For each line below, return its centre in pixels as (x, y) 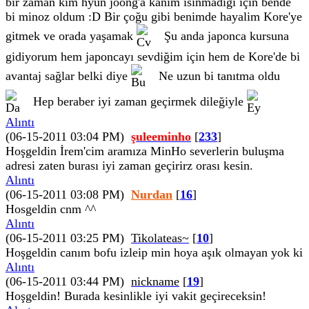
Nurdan (152, 195)
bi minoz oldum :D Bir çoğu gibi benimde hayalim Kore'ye (154, 17)
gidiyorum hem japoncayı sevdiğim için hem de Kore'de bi (153, 57)
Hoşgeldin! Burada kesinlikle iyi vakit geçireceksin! (136, 296)
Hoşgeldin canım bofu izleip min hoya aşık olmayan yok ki (154, 252)
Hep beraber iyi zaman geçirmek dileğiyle (138, 101)
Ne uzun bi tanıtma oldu (218, 76)
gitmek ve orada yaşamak (71, 36)
